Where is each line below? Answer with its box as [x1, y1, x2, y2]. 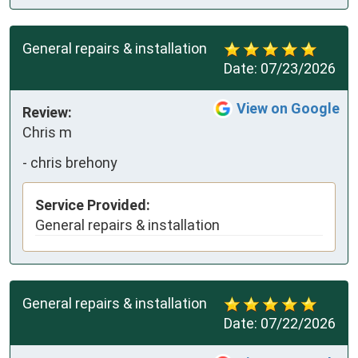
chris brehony [30, 153, 117, 171]
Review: [22, 104, 72, 121]
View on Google [237, 100, 340, 117]
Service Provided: [35, 197, 150, 214]
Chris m [22, 124, 72, 141]
